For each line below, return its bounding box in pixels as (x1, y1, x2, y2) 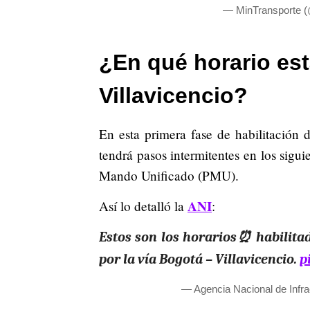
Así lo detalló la (99, 197, 188, 215)
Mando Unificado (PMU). (99, 166, 239, 184)
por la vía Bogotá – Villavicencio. (99, 250, 300, 267)
